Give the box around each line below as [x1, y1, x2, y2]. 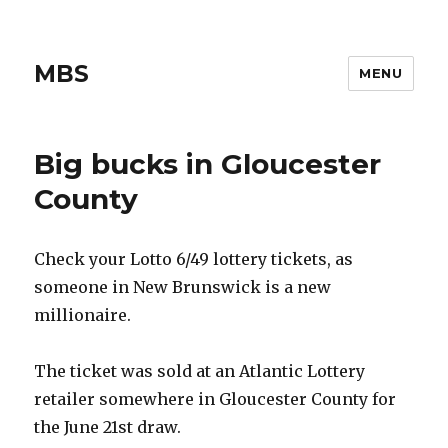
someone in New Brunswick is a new [34, 277, 332, 297]
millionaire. [34, 305, 132, 325]
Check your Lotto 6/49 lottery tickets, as [34, 249, 354, 269]
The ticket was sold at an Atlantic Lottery [34, 361, 366, 381]
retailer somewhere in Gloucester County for [34, 389, 397, 409]
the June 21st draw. [34, 417, 182, 437]
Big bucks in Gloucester [34, 147, 382, 181]
